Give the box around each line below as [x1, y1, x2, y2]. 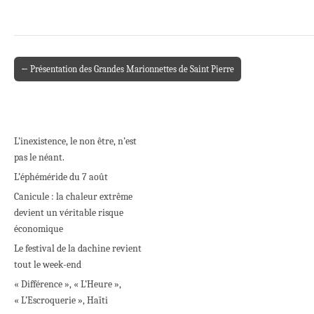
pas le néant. [14, 151, 64, 163]
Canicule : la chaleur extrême [14, 190, 132, 203]
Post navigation [14, 71, 86, 85]
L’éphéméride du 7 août [14, 170, 108, 183]
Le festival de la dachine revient [14, 242, 142, 254]
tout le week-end [14, 258, 81, 271]
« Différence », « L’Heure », [14, 278, 121, 290]
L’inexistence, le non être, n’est [14, 135, 137, 147]
